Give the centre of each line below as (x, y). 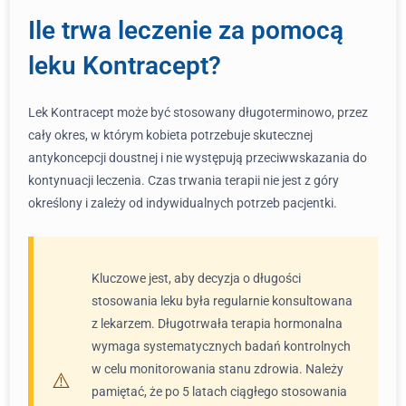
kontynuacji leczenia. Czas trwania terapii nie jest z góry (184, 180)
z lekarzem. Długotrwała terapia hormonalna (217, 324)
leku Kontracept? (125, 66)
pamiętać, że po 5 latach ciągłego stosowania (219, 391)
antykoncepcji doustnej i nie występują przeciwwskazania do (198, 158)
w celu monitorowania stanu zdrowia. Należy (217, 369)
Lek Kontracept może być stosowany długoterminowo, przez (198, 112)
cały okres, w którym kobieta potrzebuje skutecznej (170, 135)
